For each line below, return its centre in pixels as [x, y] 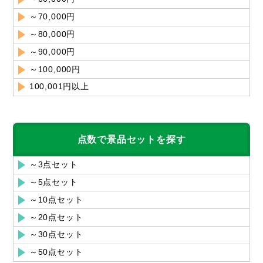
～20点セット [56, 217]
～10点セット [56, 199]
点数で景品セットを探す [131, 139]
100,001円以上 [59, 87]
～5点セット [53, 182]
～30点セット [56, 235]
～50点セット [56, 252]
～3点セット [53, 165]
